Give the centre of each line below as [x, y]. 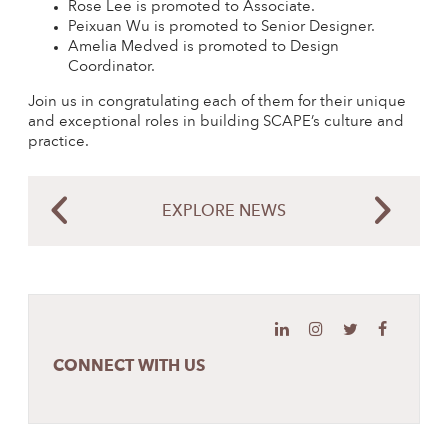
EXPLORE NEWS [224, 212]
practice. [58, 142]
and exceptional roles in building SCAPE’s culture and [216, 122]
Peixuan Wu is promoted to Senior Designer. [221, 27]
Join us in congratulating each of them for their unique [217, 102]
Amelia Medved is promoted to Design [203, 47]
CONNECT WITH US [129, 365]
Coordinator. [111, 67]
